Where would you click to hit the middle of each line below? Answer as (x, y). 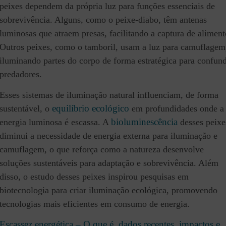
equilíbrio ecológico (91, 108)
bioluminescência (144, 122)
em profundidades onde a (177, 109)
